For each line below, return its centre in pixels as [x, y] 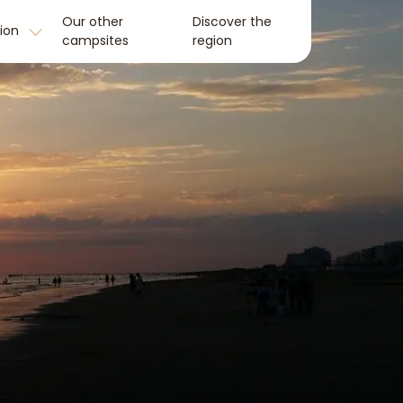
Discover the [232, 22]
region [212, 40]
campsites [96, 40]
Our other [93, 22]
